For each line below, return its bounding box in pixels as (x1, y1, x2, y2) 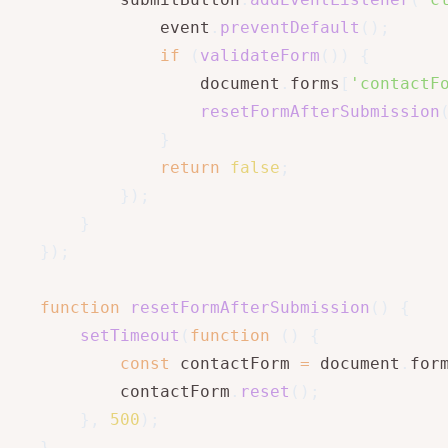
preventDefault (220, 18, 360, 38)
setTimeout (80, 326, 180, 346)
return (160, 158, 220, 178)
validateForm (200, 46, 320, 66)
